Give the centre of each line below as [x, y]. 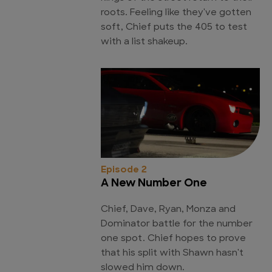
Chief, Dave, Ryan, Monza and [168, 209]
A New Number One [154, 183]
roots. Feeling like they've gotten [176, 13]
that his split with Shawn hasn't [172, 253]
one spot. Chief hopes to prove [173, 239]
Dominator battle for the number [177, 224]
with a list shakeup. [144, 42]
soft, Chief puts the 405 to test [174, 28]
